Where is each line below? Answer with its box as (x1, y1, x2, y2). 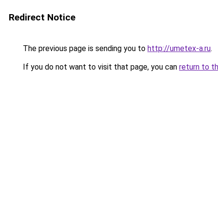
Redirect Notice (9, 12, 75, 23)
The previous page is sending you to (21, 44, 147, 53)
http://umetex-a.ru (147, 44, 211, 53)
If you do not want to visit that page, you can (21, 62, 179, 72)
